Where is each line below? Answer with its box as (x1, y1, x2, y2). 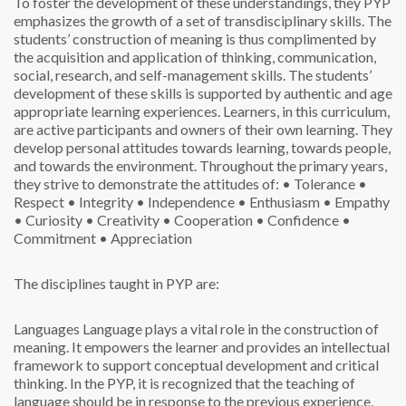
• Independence (133, 193, 235, 210)
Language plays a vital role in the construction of (80, 320, 379, 337)
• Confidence (253, 211, 339, 228)
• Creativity (82, 211, 159, 228)
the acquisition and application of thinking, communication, (14, 48, 376, 65)
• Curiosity (14, 211, 82, 228)
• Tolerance (279, 175, 355, 192)
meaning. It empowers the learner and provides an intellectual (14, 338, 390, 355)
